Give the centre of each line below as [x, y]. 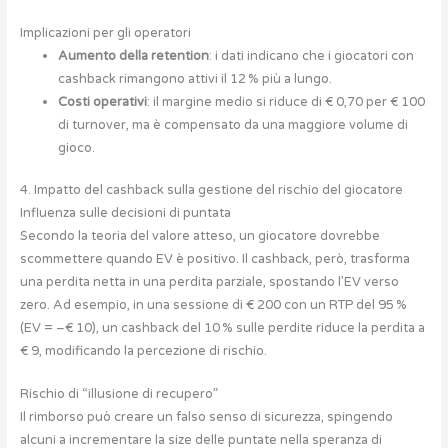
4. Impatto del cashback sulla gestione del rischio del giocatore [211, 189]
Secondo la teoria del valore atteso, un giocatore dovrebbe [199, 235]
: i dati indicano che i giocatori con [311, 55]
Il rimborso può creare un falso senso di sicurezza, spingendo [206, 417]
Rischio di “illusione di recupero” [118, 394]
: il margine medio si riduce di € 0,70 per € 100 [285, 101]
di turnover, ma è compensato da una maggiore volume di [232, 124]
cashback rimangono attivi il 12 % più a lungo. [194, 78]
